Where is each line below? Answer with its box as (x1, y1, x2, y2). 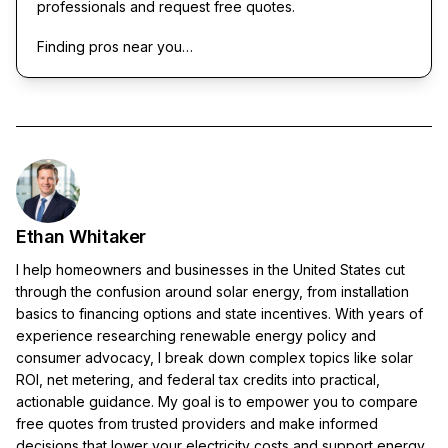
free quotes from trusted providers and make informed (16, 414, 378, 432)
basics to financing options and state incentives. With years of (16, 304, 423, 322)
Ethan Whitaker (16, 225, 146, 247)
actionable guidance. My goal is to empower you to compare (16, 392, 418, 410)
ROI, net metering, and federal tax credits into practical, (16, 370, 380, 388)
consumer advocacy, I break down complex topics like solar (16, 348, 413, 366)
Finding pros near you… (37, 37, 193, 55)
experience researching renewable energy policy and (16, 326, 376, 344)
